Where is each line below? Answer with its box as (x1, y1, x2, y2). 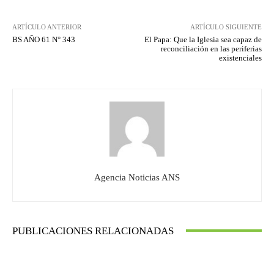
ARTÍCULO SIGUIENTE (190, 23, 262, 31)
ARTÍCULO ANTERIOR (12, 23, 81, 31)
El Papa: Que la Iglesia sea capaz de (144, 34, 262, 44)
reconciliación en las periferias (160, 43, 262, 53)
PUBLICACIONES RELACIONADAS (12, 224, 174, 237)
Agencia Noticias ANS (94, 172, 180, 182)
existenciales (218, 53, 262, 62)
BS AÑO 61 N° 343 (12, 34, 75, 44)
